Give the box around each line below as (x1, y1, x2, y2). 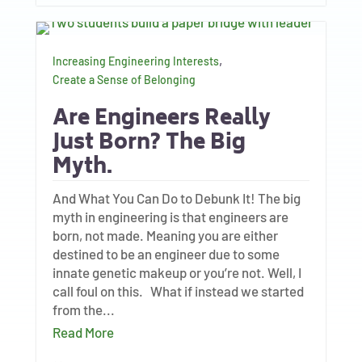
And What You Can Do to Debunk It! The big (52, 190, 301, 206)
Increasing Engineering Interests (52, 54, 219, 68)
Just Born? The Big (52, 126, 246, 162)
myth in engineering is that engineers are (52, 208, 288, 225)
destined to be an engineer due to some (52, 246, 280, 262)
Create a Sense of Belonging (52, 73, 196, 86)
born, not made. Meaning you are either (52, 227, 278, 243)
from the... (52, 301, 115, 318)
